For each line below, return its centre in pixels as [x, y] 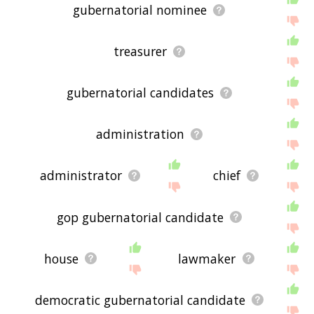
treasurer [140, 52]
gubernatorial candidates [140, 93]
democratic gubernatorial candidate [140, 300]
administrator [81, 176]
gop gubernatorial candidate [140, 217]
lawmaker [207, 258]
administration [140, 134]
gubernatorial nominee [140, 10]
